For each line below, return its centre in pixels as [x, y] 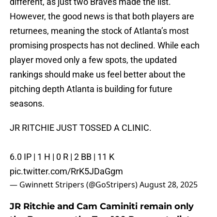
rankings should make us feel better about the [98, 75]
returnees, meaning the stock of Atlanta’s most [99, 31]
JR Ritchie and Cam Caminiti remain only [102, 207]
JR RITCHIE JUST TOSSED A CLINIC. [81, 128]
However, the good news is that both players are [102, 16]
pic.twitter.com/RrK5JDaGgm [66, 171]
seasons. [27, 104]
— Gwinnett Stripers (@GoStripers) [75, 185]
